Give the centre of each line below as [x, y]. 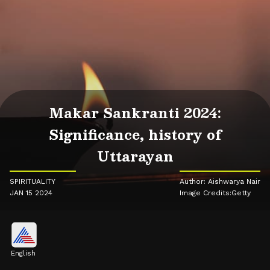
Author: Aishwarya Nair [220, 182]
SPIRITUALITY [33, 182]
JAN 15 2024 [31, 193]
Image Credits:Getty [215, 193]
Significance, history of [135, 134]
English [23, 253]
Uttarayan [135, 156]
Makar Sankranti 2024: [135, 113]
